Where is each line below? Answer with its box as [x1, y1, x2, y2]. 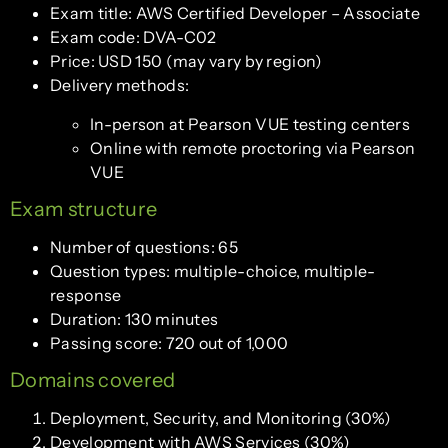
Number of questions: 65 [50, 236, 238, 257]
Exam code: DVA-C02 [50, 26, 217, 47]
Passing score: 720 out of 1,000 [50, 332, 289, 353]
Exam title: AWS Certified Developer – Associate [50, 2, 421, 23]
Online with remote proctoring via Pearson [90, 137, 416, 158]
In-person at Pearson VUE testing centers [90, 113, 410, 134]
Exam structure [10, 196, 158, 221]
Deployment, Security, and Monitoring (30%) [50, 407, 392, 428]
